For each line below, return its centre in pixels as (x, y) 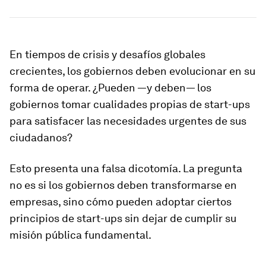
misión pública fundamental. (80, 235)
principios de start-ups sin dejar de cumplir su (123, 218)
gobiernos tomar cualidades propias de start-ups (130, 104)
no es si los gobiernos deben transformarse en (123, 185)
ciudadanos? (41, 137)
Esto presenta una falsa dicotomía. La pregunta (126, 168)
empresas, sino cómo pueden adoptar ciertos (121, 202)
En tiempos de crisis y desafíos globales (107, 54)
